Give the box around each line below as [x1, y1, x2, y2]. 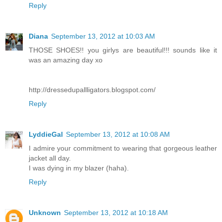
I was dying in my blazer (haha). [29, 164, 129, 172]
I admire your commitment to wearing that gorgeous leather [29, 144, 217, 152]
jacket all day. [29, 154, 71, 162]
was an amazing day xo [29, 55, 103, 64]
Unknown [29, 208, 61, 217]
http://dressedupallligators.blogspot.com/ [29, 85, 156, 94]
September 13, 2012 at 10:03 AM [51, 32, 155, 40]
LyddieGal [29, 130, 63, 138]
